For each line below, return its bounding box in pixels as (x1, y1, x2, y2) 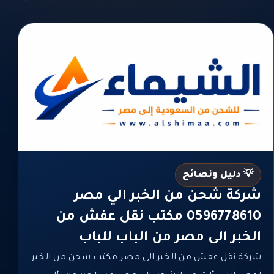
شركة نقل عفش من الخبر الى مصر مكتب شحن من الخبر (31, 253, 261, 263)
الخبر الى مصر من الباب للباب (79, 231, 261, 246)
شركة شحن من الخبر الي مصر (74, 189, 261, 204)
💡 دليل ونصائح (183, 170, 253, 180)
